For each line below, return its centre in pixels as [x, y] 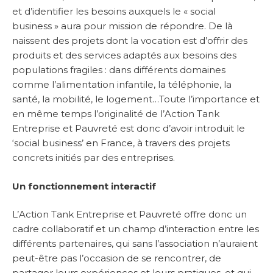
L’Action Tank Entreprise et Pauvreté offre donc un [129, 214]
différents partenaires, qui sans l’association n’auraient [135, 244]
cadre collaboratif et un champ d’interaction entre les [136, 229]
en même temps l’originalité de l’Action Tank [116, 114]
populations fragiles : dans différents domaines [119, 70]
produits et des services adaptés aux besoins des [124, 55]
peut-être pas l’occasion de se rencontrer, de [117, 258]
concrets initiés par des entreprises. [94, 158]
